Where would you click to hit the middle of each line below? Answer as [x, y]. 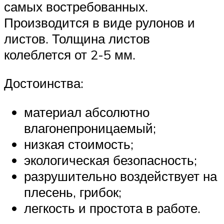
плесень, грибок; [73, 192]
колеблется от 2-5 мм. [70, 54]
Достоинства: [44, 83]
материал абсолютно [87, 112]
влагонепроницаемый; [90, 128]
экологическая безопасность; [110, 160]
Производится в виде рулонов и [99, 22]
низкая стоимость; [79, 144]
